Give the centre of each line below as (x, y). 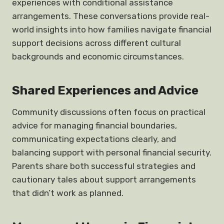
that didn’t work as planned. (68, 193)
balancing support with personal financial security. (112, 152)
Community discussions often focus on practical (109, 112)
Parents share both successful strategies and (104, 166)
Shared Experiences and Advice (105, 90)
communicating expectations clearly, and (94, 139)
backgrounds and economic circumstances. (98, 56)
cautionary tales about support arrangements (104, 179)
